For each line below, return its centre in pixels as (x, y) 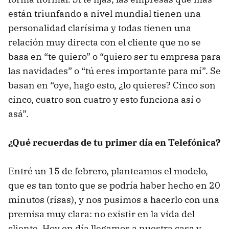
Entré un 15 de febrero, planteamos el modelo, (108, 171)
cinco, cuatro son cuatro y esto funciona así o (105, 100)
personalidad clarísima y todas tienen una (100, 28)
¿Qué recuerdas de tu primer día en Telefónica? (114, 143)
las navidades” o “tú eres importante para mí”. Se (114, 71)
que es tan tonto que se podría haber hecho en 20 (114, 186)
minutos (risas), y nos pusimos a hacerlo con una (114, 200)
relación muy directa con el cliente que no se (105, 42)
